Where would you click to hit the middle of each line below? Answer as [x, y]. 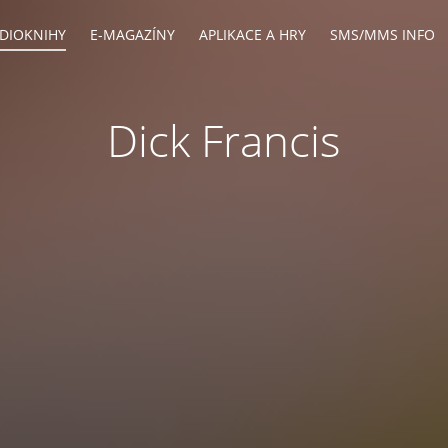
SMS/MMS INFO [382, 34]
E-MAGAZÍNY [132, 34]
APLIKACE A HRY [252, 34]
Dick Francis [224, 140]
